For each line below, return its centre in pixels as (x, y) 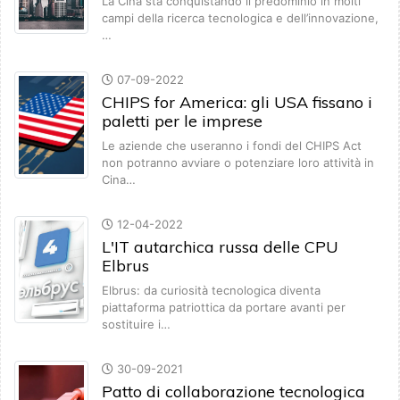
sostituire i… (136, 325)
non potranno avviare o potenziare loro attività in (238, 163)
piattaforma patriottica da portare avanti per (224, 308)
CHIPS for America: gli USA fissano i (237, 103)
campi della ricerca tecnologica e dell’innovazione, (240, 18)
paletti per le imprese (182, 121)
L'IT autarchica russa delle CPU (220, 247)
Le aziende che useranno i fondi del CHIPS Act (232, 146)
